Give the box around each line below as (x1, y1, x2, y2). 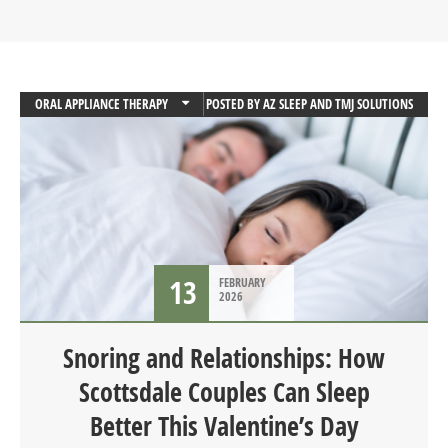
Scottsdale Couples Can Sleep (78, 373, 370, 410)
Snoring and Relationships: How (63, 339, 385, 376)
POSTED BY (206, 94, 263, 113)
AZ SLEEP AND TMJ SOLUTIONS (263, 94, 413, 113)
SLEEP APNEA (35, 144, 100, 163)
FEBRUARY (219, 273, 266, 291)
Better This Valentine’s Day (89, 407, 359, 444)
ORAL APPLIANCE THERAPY (35, 94, 168, 113)
